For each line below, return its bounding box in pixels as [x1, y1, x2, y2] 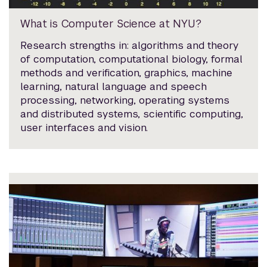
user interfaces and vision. [20, 121, 151, 135]
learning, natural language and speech [20, 80, 207, 94]
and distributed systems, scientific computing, [20, 107, 244, 121]
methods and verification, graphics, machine [20, 66, 233, 80]
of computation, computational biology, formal [20, 52, 243, 66]
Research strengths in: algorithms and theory [20, 39, 239, 52]
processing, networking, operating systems [20, 94, 230, 107]
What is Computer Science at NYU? [20, 17, 202, 31]
